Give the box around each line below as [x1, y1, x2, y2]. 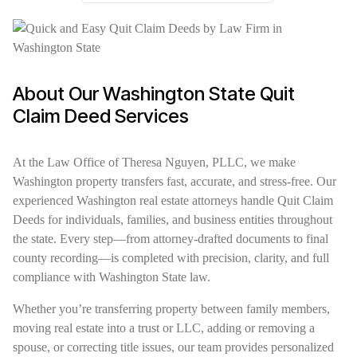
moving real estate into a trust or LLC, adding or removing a [13, 321, 315, 335]
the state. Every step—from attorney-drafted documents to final [13, 232, 328, 245]
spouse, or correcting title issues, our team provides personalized [13, 340, 334, 354]
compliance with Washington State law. [13, 270, 210, 284]
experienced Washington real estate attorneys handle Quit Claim [13, 194, 333, 207]
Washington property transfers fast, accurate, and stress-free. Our [13, 175, 336, 188]
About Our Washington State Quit [13, 82, 295, 105]
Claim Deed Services [13, 104, 189, 127]
